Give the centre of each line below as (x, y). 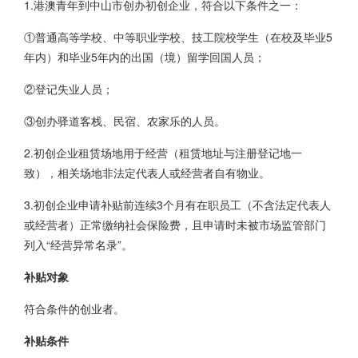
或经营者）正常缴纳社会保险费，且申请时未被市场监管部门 (175, 225)
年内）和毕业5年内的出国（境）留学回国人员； (145, 57)
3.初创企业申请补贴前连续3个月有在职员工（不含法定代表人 (177, 205)
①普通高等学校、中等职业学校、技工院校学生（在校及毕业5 (178, 37)
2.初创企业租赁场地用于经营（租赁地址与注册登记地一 (163, 153)
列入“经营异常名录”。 (78, 245)
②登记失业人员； (69, 89)
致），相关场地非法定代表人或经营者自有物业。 (147, 173)
